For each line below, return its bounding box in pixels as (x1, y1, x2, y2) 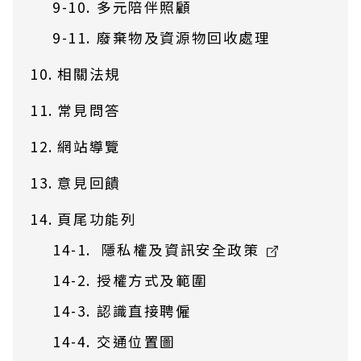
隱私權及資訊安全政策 (101, 239, 264, 259)
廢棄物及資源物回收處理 (96, 27, 271, 48)
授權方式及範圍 (96, 270, 208, 290)
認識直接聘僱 (96, 301, 192, 321)
